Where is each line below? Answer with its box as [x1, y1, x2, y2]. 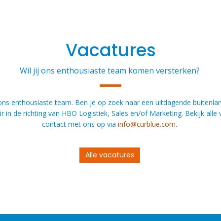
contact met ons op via [42, 119, 118, 129]
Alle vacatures [85, 150, 134, 160]
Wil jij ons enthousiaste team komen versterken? [19, 65, 202, 76]
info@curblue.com [118, 119, 176, 129]
